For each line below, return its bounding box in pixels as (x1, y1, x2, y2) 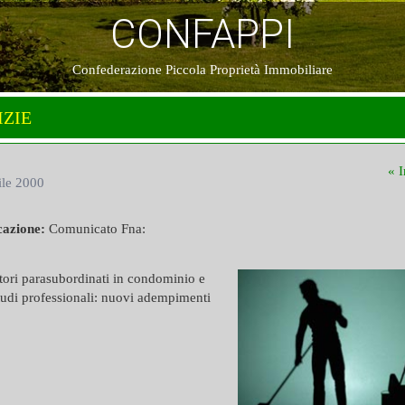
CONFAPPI (110, 11, 295, 58)
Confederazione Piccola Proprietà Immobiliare (72, 62, 333, 77)
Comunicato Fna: (45, 221, 146, 236)
